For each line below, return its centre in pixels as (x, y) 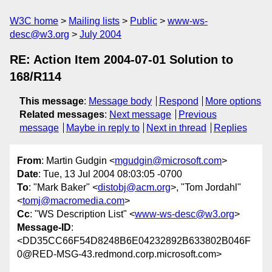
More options (233, 101)
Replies (230, 128)
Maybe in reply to (103, 128)
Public (144, 21)
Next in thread (177, 128)
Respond (178, 101)
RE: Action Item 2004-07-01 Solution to (121, 59)
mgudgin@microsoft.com (168, 161)
